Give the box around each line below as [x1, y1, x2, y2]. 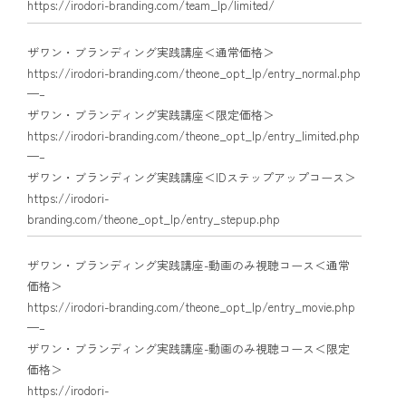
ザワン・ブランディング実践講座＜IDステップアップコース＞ [27, 168, 356, 186]
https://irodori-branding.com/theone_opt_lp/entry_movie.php [27, 297, 355, 315]
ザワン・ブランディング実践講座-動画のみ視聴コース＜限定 [27, 339, 350, 357]
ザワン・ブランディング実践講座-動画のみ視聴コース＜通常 [27, 256, 350, 274]
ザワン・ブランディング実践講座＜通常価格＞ [27, 43, 275, 61]
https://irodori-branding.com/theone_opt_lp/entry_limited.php [27, 126, 360, 144]
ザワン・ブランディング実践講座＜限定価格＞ [27, 105, 275, 123]
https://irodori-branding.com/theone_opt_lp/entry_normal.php [27, 63, 361, 82]
